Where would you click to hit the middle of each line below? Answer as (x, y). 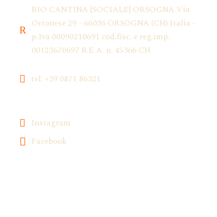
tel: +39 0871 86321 (66, 79)
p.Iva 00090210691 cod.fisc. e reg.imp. (101, 37)
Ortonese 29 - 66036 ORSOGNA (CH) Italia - (114, 23)
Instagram (51, 123)
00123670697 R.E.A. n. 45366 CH (91, 51)
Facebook (49, 142)
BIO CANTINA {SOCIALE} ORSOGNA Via (111, 10)
